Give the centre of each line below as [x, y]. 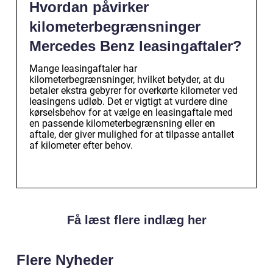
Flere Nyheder [65, 260]
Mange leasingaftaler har [83, 68]
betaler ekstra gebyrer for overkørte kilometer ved [133, 90]
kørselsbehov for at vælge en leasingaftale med [131, 112]
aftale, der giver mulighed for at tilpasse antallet [132, 134]
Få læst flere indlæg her [136, 220]
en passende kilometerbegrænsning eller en [122, 123]
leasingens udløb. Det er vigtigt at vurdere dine [128, 101]
